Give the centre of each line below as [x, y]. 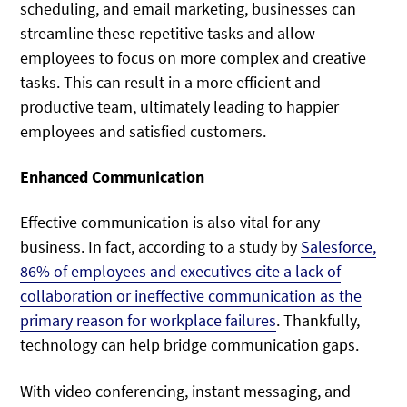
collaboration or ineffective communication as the [191, 296]
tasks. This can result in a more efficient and [171, 82]
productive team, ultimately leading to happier [180, 106]
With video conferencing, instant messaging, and [186, 391]
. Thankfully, [318, 321]
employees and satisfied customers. [144, 131]
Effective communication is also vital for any [170, 223]
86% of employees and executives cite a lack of [181, 272]
